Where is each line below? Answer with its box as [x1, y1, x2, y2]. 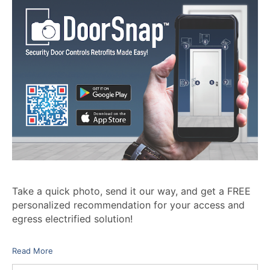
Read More [12, 245, 53, 256]
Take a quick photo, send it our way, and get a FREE [12, 184, 251, 197]
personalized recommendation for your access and [12, 198, 245, 211]
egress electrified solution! [12, 212, 133, 225]
